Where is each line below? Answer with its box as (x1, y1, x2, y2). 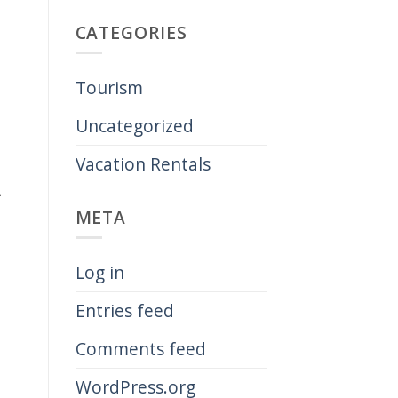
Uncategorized (75, 113, 194, 138)
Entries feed (75, 298, 174, 322)
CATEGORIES (75, 20, 188, 45)
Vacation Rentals (75, 151, 211, 176)
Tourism (75, 75, 143, 99)
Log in (75, 259, 124, 284)
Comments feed (75, 336, 206, 361)
